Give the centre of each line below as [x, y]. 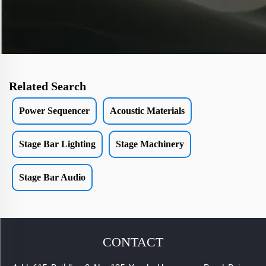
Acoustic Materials [147, 111]
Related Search [47, 86]
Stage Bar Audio [52, 178]
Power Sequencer [54, 111]
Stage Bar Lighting [57, 144]
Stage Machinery [150, 144]
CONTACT [133, 242]
